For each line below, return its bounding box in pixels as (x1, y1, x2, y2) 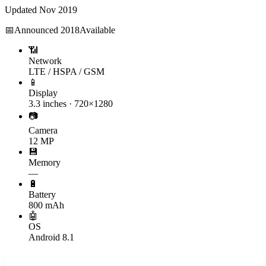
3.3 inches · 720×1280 (28, 98, 113, 109)
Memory (28, 157, 61, 167)
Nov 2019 (39, 4, 77, 15)
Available (80, 24, 115, 35)
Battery (28, 189, 56, 199)
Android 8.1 (28, 232, 74, 242)
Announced (14, 24, 61, 35)
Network (28, 55, 62, 66)
